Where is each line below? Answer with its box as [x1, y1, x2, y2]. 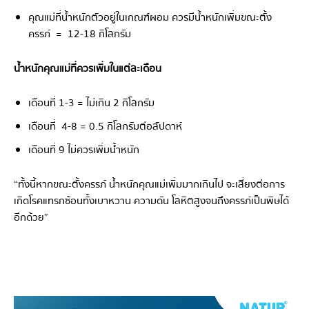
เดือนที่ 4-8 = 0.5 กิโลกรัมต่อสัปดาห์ [28, 117, 182, 134]
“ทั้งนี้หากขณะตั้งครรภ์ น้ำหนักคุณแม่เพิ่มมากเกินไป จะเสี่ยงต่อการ [14, 175, 285, 192]
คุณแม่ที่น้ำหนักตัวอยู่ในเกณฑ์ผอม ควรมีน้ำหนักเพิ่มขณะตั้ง [28, 8, 272, 26]
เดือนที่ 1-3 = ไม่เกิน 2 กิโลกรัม [28, 94, 154, 111]
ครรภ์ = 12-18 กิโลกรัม [28, 25, 131, 42]
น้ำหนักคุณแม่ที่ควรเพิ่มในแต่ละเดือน [14, 59, 161, 77]
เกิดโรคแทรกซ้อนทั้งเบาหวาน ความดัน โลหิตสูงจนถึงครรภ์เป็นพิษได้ [14, 192, 289, 209]
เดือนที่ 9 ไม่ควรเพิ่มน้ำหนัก [28, 141, 139, 158]
